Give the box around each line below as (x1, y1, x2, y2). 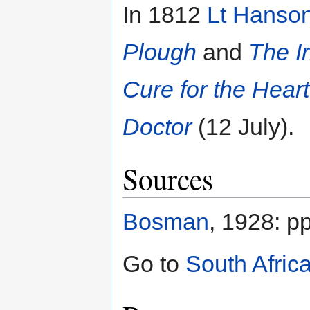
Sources (122, 158, 213, 198)
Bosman (122, 208, 209, 235)
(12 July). (192, 113, 294, 140)
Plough (122, 38, 197, 65)
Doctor (122, 113, 192, 140)
